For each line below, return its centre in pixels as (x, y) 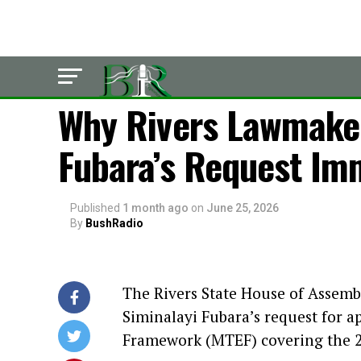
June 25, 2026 (243, 208)
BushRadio (114, 223)
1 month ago (156, 208)
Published (95, 208)
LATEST (97, 81)
